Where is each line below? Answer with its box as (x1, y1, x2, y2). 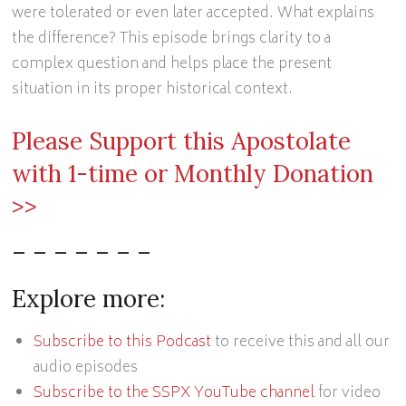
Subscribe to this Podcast (34, 330, 212, 355)
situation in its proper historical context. (12, 77, 294, 102)
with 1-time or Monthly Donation (12, 159, 374, 188)
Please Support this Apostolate (12, 126, 352, 156)
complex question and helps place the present (12, 52, 333, 77)
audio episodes (34, 355, 139, 381)
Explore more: (12, 284, 166, 314)
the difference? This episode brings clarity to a (12, 26, 332, 52)
